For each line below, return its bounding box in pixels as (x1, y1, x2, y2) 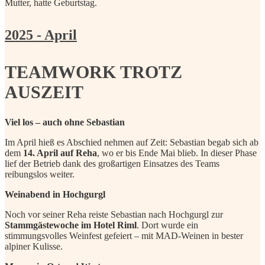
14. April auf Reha (23, 147, 97, 158)
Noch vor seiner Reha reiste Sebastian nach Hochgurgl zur (5, 209, 223, 219)
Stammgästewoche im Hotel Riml (5, 219, 137, 230)
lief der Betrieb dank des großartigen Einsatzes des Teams (5, 158, 219, 169)
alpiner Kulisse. (5, 241, 63, 251)
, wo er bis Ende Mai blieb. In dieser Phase (97, 147, 257, 158)
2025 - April (5, 27, 77, 43)
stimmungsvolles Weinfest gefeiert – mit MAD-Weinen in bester (5, 230, 243, 241)
